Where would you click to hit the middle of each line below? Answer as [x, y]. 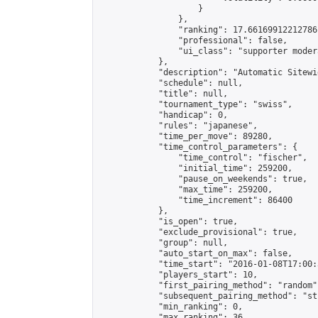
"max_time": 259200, [186, 190]
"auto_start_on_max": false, [196, 253]
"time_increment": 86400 [196, 200]
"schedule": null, [171, 83]
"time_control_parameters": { [198, 147]
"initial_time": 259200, [196, 168]
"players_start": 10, [178, 275]
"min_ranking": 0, [171, 307]
